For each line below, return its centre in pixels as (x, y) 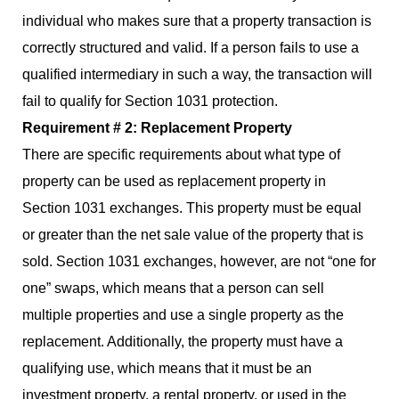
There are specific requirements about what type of (181, 155)
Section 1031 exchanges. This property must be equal (192, 208)
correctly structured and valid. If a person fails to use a (191, 48)
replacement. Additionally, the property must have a (183, 342)
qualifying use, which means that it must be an (167, 369)
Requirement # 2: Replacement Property (157, 128)
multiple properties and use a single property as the (183, 315)
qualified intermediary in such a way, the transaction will (197, 75)
